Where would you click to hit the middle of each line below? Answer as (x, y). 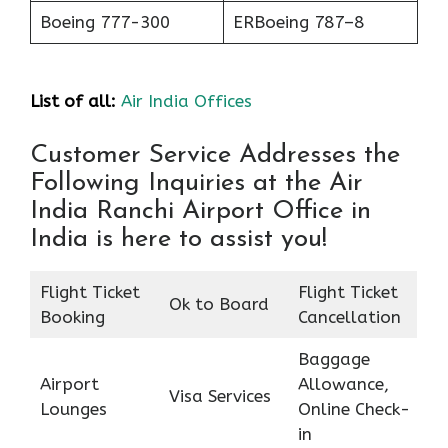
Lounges (73, 408)
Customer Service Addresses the (215, 155)
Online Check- (353, 408)
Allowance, (343, 383)
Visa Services (219, 395)
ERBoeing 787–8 (298, 21)
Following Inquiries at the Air (196, 183)
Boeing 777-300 (104, 21)
